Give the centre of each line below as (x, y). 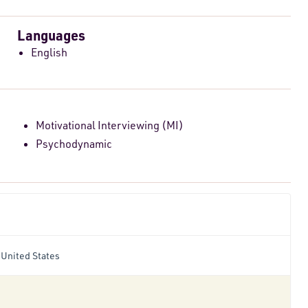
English (49, 53)
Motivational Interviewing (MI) (109, 125)
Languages (51, 35)
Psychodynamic (74, 144)
